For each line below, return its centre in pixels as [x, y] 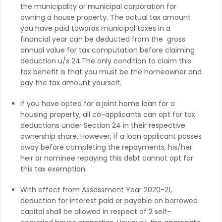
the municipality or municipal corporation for [98, 6]
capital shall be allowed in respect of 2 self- [96, 211]
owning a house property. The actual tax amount [106, 17]
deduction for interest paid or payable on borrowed [109, 200]
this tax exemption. [54, 169]
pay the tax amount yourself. [72, 83]
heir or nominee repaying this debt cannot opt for [107, 158]
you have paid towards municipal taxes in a [95, 28]
